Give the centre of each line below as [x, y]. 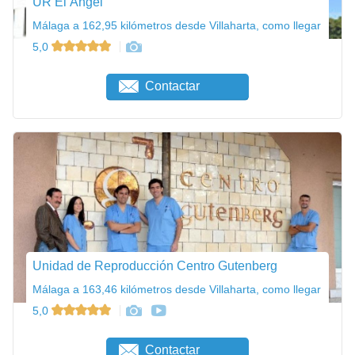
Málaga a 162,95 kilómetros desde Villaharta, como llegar [177, 25]
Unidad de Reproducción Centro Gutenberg [155, 265]
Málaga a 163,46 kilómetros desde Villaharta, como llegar [177, 289]
